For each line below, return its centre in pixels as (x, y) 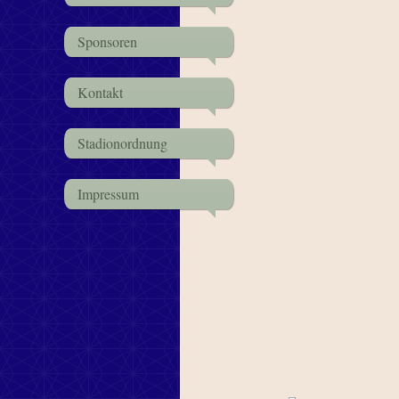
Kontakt (100, 92)
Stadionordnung (122, 143)
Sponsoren (107, 41)
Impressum (108, 194)
